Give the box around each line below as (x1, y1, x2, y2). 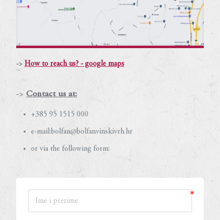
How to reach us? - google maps (25, 59, 124, 68)
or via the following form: (31, 144, 110, 153)
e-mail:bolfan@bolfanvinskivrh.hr (31, 127, 133, 136)
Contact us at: (26, 89, 77, 99)
